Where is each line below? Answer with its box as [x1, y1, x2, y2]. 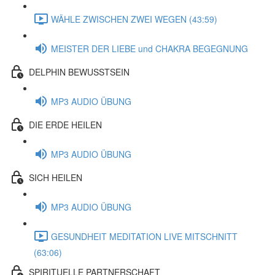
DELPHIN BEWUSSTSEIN [29, 65, 130, 78]
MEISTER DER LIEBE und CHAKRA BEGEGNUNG [51, 42, 248, 55]
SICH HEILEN [29, 171, 82, 184]
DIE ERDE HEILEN [29, 118, 102, 131]
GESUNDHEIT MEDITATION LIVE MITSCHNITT [51, 230, 238, 242]
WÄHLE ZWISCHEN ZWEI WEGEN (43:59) [51, 12, 217, 25]
